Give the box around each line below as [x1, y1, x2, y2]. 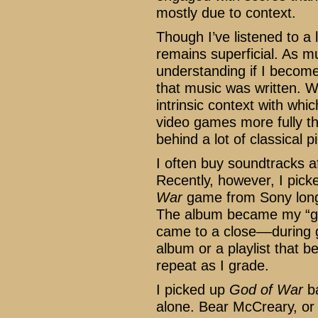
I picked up [156, 282, 229, 297]
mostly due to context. [156, 5, 296, 21]
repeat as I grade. [156, 258, 269, 273]
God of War [229, 282, 303, 297]
